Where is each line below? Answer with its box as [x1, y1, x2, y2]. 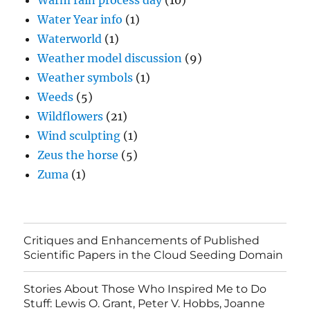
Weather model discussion [37, 51, 183, 65]
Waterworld [37, 32, 102, 46]
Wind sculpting [37, 129, 121, 143]
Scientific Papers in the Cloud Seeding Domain [24, 248, 284, 262]
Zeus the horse [37, 148, 119, 162]
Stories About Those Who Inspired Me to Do [24, 282, 267, 295]
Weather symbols [37, 71, 134, 84]
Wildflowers [37, 109, 104, 123]
